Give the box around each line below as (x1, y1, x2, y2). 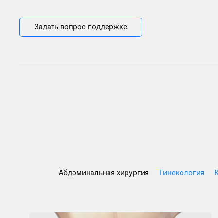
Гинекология (159, 168, 204, 178)
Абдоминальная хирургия (59, 168, 149, 178)
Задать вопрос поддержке (35, 22, 127, 32)
